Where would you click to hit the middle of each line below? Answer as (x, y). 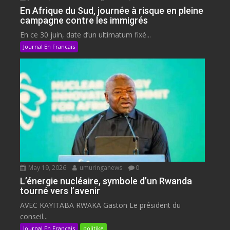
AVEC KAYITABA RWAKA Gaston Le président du (101, 205)
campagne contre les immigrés (84, 21)
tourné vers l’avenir (60, 191)
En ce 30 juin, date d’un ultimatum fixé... (86, 35)
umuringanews (100, 168)
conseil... (34, 217)
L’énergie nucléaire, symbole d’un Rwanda (106, 181)
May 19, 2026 (47, 168)
